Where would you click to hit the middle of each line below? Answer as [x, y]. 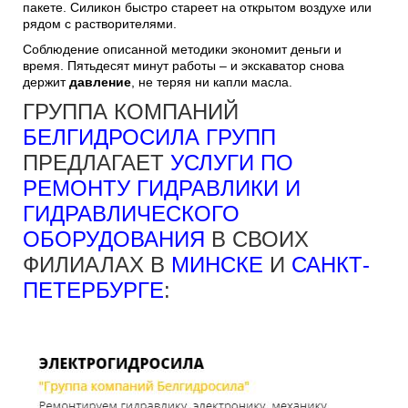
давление [100, 82]
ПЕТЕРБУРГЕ [93, 290]
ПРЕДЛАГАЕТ [97, 162]
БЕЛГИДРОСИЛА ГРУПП [149, 137]
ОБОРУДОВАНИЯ [114, 239]
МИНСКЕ [217, 264]
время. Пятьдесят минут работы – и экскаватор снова [184, 65]
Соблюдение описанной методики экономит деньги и [182, 49]
